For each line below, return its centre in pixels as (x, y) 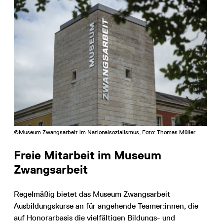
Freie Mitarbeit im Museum (88, 155)
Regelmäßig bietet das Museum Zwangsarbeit (92, 194)
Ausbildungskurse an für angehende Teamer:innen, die (106, 206)
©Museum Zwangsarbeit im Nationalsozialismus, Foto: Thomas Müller (105, 132)
